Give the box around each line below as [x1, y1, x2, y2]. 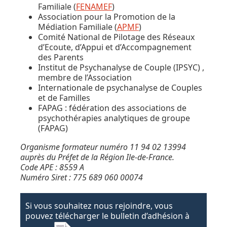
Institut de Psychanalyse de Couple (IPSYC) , [38, 61, 204, 73]
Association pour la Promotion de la [38, 11, 175, 22]
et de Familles [38, 92, 90, 103]
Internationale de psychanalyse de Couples [38, 82, 202, 93]
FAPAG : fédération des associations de [38, 102, 186, 113]
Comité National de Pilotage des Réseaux [38, 31, 195, 43]
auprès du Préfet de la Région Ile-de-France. [20, 151, 174, 163]
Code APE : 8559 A [20, 161, 84, 173]
